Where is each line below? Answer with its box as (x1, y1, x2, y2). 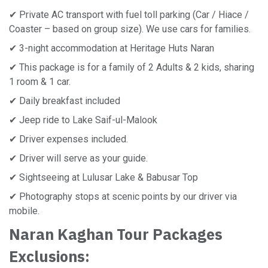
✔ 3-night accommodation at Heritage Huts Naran (9, 42, 214, 54)
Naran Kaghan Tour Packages (9, 224, 223, 244)
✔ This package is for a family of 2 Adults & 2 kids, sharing (9, 62, 254, 73)
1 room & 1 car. (9, 76, 71, 87)
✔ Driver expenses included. (9, 133, 128, 145)
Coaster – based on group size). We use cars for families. (9, 23, 251, 35)
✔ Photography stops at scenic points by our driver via (9, 191, 237, 202)
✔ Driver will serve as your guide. (9, 153, 148, 164)
